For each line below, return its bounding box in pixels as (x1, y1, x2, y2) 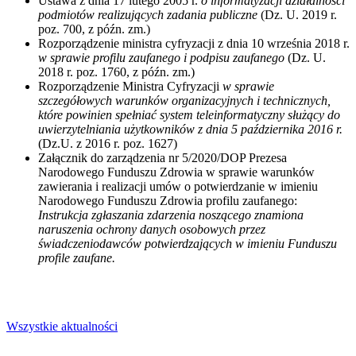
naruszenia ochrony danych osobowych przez (38, 222, 265, 237)
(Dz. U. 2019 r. (257, 8, 337, 22)
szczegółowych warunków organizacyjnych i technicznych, (38, 94, 331, 108)
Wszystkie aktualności (6, 319, 118, 334)
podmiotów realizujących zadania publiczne (38, 8, 257, 22)
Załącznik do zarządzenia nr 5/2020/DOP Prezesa (38, 151, 287, 165)
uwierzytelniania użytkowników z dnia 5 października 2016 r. (38, 122, 342, 137)
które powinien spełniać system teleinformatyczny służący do (38, 108, 340, 122)
